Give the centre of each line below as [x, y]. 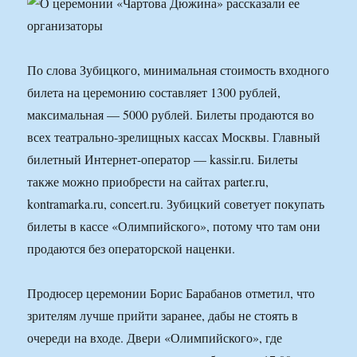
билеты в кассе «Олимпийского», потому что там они [174, 226]
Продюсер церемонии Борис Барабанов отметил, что [171, 293]
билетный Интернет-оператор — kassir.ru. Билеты [163, 159]
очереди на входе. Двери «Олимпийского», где [155, 338]
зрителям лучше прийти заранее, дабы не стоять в [163, 316]
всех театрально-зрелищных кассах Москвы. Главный [174, 137]
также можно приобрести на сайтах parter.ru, [148, 182]
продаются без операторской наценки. [131, 249]
